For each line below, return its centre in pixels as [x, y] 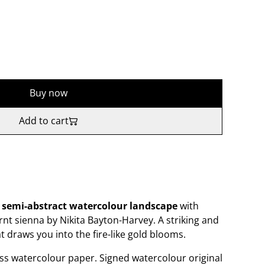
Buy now [49, 93]
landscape [155, 206]
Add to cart [44, 121]
